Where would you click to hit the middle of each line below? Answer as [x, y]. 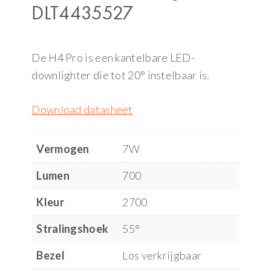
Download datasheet [82, 110]
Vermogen [63, 149]
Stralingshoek [73, 229]
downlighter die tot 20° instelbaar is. [121, 75]
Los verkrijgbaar [162, 256]
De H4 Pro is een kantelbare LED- [113, 58]
